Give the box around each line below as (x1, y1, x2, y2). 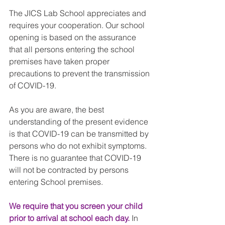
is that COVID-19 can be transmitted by (9, 129, 151, 139)
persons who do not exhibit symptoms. (9, 141, 149, 151)
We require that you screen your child (9, 201, 145, 211)
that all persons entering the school (9, 44, 137, 54)
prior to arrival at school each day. (9, 213, 130, 223)
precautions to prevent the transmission (9, 68, 152, 78)
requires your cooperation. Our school (9, 20, 147, 30)
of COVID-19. (9, 80, 56, 90)
